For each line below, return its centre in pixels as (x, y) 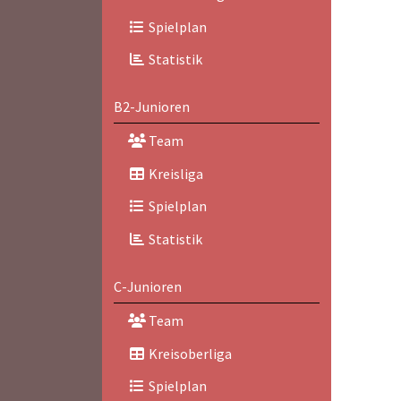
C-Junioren (147, 286)
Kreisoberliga (188, 353)
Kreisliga (174, 173)
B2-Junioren (151, 107)
